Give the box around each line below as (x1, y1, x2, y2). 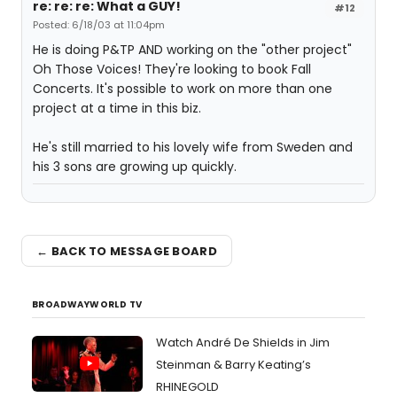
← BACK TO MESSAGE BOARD (36, 242, 217, 260)
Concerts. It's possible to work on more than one (33, 80, 332, 97)
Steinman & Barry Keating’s (156, 356, 311, 373)
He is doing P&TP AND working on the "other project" (33, 41, 352, 58)
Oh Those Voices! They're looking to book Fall (33, 60, 311, 78)
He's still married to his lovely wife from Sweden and (33, 138, 353, 156)
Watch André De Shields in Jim (156, 334, 330, 351)
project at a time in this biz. (33, 99, 201, 117)
